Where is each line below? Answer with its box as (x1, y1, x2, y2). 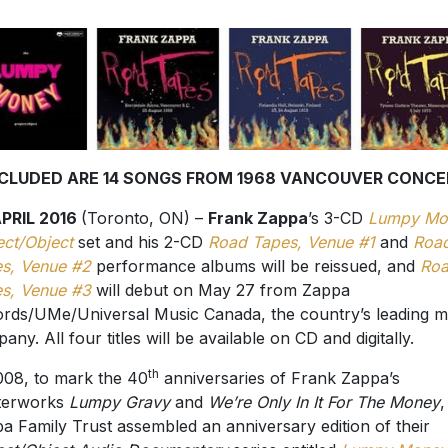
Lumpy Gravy (68, 392, 170, 413)
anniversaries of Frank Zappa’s (158, 368, 400, 389)
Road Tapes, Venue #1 (207, 232, 375, 253)
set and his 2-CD (72, 232, 208, 253)
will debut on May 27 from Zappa (90, 280, 350, 301)
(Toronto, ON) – (80, 208, 208, 229)
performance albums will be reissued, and (90, 256, 420, 277)
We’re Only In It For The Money (207, 392, 440, 413)
